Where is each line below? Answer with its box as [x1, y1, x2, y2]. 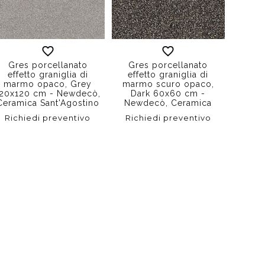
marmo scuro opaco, [122, 79, 214, 89]
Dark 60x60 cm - [131, 88, 206, 98]
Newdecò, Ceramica [124, 98, 212, 108]
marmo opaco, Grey [4, 79, 92, 89]
